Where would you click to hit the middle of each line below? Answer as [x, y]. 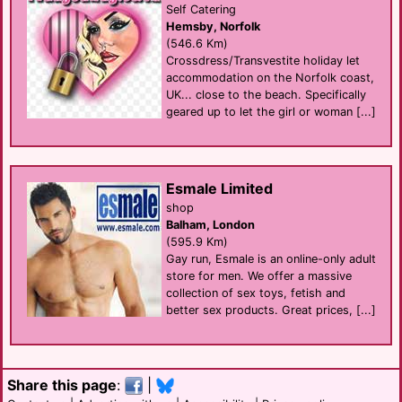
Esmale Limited [219, 188]
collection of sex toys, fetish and [256, 293]
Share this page [62, 385]
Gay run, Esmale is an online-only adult [271, 258]
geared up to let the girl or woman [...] [271, 111]
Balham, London [210, 224]
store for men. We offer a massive [259, 275]
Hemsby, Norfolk [213, 26]
